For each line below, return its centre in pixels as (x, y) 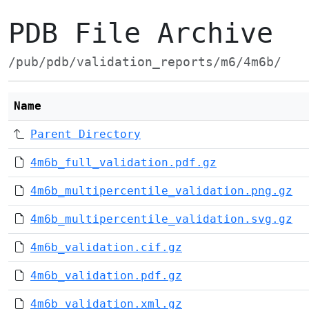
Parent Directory (86, 134)
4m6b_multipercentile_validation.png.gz (161, 191)
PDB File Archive (141, 33)
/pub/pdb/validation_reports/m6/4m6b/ (145, 62)
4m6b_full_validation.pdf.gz (123, 162)
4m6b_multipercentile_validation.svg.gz (161, 219)
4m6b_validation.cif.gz (106, 247)
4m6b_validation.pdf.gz (106, 276)
